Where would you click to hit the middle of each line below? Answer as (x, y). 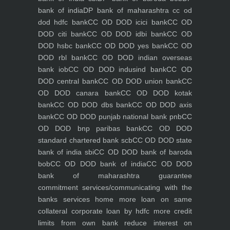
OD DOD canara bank (79, 93)
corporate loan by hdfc (108, 211)
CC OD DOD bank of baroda (143, 152)
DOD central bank (68, 81)
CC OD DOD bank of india (99, 164)
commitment (58, 187)
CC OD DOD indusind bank (117, 69)
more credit (171, 211)
